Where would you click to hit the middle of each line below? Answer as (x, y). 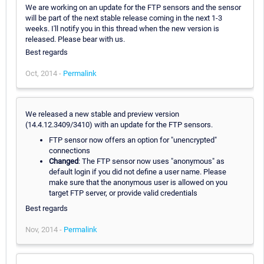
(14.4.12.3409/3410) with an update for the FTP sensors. (119, 124)
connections (70, 150)
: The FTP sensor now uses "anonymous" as (151, 161)
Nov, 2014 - (44, 229)
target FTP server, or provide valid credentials (123, 193)
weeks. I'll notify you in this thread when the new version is (122, 28)
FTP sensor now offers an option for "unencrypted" (133, 140)
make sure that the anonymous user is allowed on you (138, 182)
